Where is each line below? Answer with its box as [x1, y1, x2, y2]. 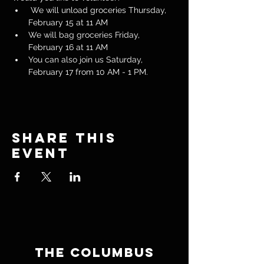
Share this [12, 129, 117, 146]
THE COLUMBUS [35, 244, 155, 260]
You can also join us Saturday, [28, 54, 145, 64]
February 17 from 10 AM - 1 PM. [28, 67, 148, 77]
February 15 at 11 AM [28, 17, 108, 27]
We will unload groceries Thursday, [28, 5, 169, 15]
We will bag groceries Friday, [28, 29, 142, 39]
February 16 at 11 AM [28, 42, 108, 52]
